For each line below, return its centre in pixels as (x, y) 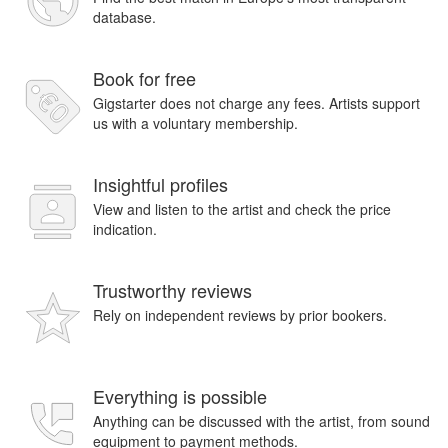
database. (124, 17)
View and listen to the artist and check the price (242, 209)
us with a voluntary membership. (195, 123)
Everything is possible (180, 396)
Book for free (144, 78)
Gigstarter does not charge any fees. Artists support (256, 103)
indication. (125, 229)
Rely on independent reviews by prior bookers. (240, 315)
